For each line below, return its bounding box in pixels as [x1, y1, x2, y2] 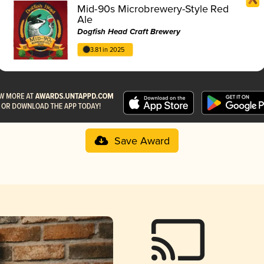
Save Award [114, 134, 170, 148]
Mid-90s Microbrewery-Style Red [77, 2, 229, 16]
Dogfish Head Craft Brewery [77, 27, 181, 37]
